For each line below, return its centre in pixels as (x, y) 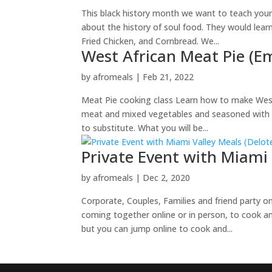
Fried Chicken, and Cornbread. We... (151, 41)
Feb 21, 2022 (168, 77)
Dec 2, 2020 (167, 178)
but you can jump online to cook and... (157, 229)
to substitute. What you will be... (145, 128)
